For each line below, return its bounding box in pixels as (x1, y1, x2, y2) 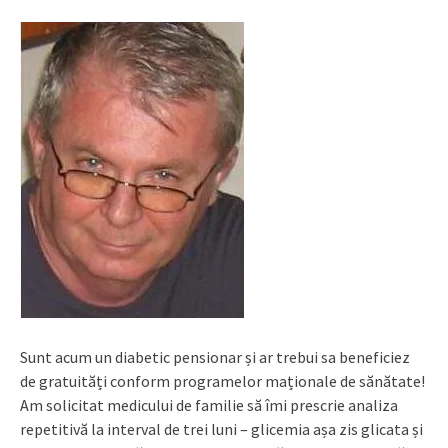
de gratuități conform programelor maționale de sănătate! (20, 371, 425, 391)
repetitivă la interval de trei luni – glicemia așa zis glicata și (20, 419, 423, 439)
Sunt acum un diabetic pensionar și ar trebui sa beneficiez (20, 347, 410, 367)
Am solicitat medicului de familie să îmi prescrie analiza (20, 395, 398, 415)
